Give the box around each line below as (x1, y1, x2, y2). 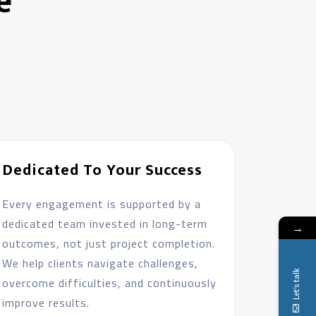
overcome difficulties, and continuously (1, 274, 217, 291)
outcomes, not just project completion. (1, 235, 215, 252)
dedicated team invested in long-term (1, 215, 207, 232)
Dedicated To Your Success (1, 157, 202, 183)
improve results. (1, 294, 90, 311)
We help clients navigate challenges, (1, 255, 198, 272)
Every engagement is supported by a (1, 195, 201, 212)
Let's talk (289, 267, 303, 300)
